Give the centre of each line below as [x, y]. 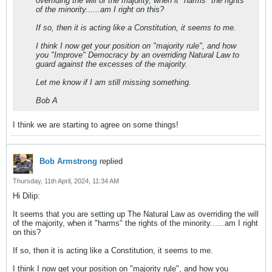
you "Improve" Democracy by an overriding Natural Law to [138, 55]
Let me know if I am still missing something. [114, 82]
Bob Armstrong [68, 161]
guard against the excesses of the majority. [112, 64]
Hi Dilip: [26, 196]
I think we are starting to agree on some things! [96, 125]
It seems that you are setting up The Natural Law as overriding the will [136, 214]
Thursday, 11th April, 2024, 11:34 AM [66, 181]
